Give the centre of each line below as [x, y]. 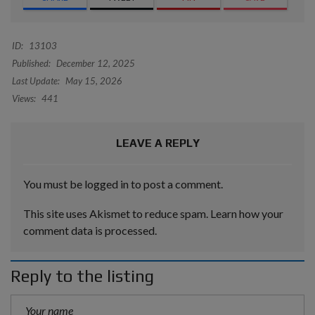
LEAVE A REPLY [157, 143]
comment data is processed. [90, 230]
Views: [24, 98]
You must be [54, 184]
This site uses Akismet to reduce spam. [117, 213]
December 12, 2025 [95, 63]
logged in [107, 184]
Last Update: [36, 81]
